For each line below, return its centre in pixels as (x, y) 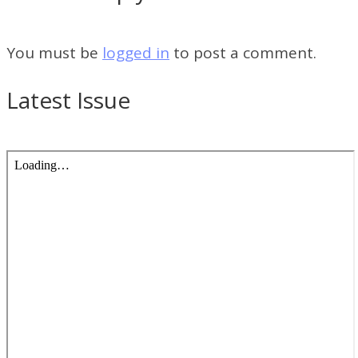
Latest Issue (68, 99)
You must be (54, 52)
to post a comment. (243, 52)
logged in (136, 52)
